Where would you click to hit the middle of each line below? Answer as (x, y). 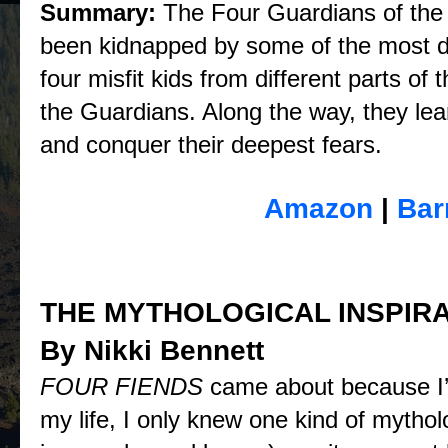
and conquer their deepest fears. (218, 144)
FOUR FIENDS (121, 386)
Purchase (97, 175)
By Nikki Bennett (152, 350)
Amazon (318, 208)
